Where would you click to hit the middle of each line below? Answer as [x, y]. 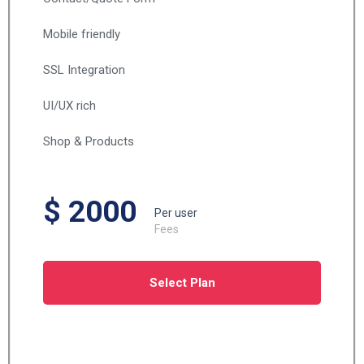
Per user [176, 213]
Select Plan [182, 283]
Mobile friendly [82, 34]
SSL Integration [84, 70]
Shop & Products [89, 141]
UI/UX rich [69, 106]
